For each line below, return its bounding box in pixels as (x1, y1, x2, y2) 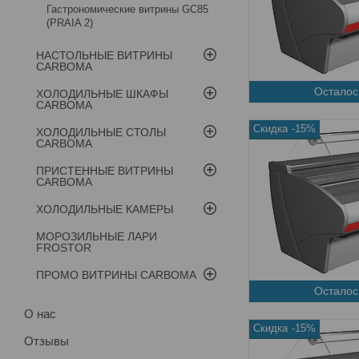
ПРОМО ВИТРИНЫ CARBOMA (36, 268, 196, 281)
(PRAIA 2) (46, 16, 93, 29)
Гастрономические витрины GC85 (46, 2, 208, 15)
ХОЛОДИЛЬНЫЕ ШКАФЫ (36, 87, 168, 100)
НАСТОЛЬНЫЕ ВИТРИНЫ (36, 48, 172, 62)
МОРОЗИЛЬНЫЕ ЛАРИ (36, 229, 157, 243)
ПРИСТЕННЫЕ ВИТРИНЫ (36, 163, 173, 177)
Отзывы (24, 333, 69, 348)
